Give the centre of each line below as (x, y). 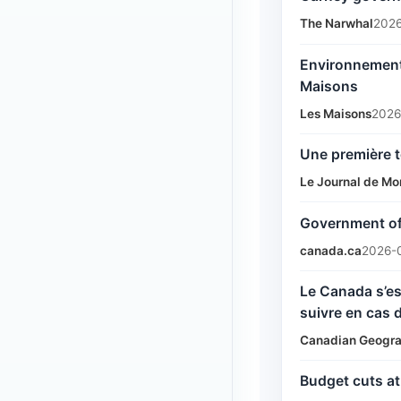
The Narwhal (337, 24)
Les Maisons (336, 113)
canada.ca (331, 250)
